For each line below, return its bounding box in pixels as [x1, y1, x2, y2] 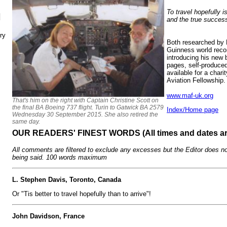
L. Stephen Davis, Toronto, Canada [12, 175, 121, 183]
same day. [12, 118, 40, 125]
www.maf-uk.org [167, 91, 213, 99]
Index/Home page [167, 105, 218, 113]
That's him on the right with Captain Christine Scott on [12, 96, 159, 104]
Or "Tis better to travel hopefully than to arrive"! [12, 190, 151, 198]
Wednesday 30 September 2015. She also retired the [12, 110, 158, 118]
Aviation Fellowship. [167, 76, 225, 84]
